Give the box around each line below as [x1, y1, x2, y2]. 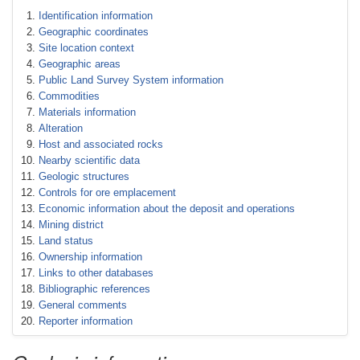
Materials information [39, 106, 136, 118]
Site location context [39, 42, 134, 54]
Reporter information [39, 315, 133, 327]
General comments [39, 299, 127, 311]
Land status [39, 235, 93, 247]
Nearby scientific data [39, 154, 140, 166]
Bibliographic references [39, 283, 150, 295]
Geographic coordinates [39, 26, 149, 38]
